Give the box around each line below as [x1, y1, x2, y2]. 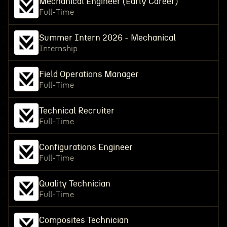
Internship [39, 45, 78, 53]
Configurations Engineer [39, 143, 133, 152]
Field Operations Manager [39, 70, 139, 79]
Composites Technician [39, 216, 129, 224]
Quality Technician [39, 179, 110, 188]
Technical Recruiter [39, 106, 115, 115]
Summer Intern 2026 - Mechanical [39, 33, 176, 42]
